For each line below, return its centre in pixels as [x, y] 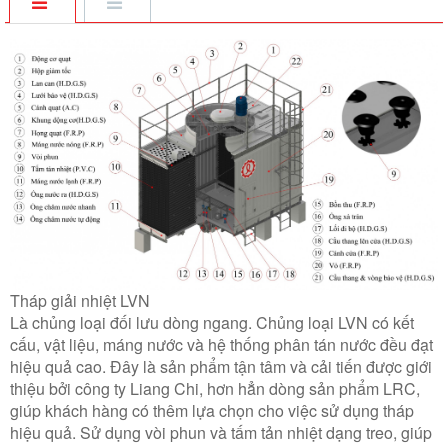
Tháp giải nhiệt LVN [80, 301]
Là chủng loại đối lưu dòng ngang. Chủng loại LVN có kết [212, 323]
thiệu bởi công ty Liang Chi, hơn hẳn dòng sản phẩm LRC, [215, 389]
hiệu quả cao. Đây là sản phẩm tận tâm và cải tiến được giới [221, 367]
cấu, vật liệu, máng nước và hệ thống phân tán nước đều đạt [221, 345]
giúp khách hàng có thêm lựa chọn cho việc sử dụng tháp [212, 411]
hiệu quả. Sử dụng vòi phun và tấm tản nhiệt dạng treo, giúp [221, 433]
